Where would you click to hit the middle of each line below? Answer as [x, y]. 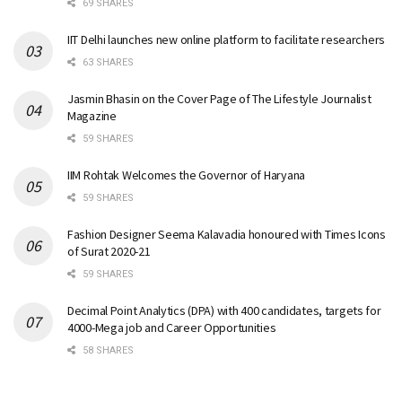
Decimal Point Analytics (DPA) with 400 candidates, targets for [224, 311]
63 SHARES [107, 63]
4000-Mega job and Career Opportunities [172, 328]
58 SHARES [107, 351]
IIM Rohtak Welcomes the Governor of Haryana [186, 175]
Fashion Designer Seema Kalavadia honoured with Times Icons [227, 235]
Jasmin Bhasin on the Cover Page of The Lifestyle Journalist [219, 99]
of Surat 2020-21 [109, 252]
